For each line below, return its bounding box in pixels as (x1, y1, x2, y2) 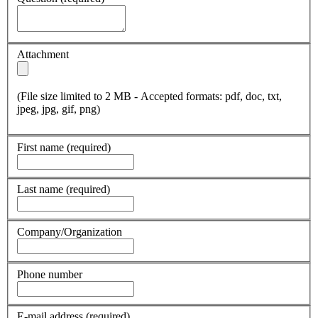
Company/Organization (17, 226, 122, 238)
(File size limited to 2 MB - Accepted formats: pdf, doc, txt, (17, 90, 282, 103)
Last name (17, 183, 66, 196)
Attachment (17, 48, 69, 61)
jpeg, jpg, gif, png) (17, 103, 100, 116)
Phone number (17, 268, 82, 280)
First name (17, 141, 67, 153)
